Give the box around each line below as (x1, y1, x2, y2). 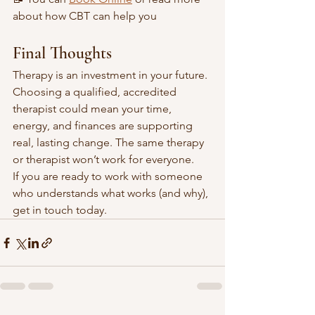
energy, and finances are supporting (13, 119, 195, 132)
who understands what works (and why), (13, 186, 211, 200)
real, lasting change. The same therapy (13, 136, 207, 149)
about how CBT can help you (13, 9, 160, 22)
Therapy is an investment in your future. (13, 68, 210, 82)
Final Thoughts (13, 43, 112, 63)
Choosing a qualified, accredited (13, 85, 179, 98)
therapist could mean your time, (13, 102, 174, 115)
